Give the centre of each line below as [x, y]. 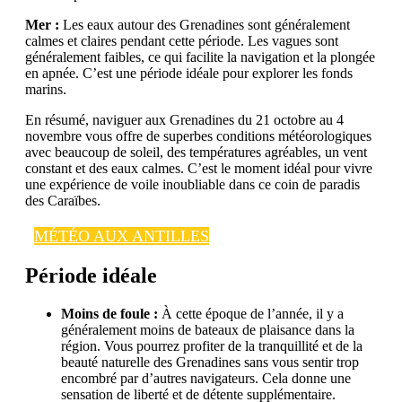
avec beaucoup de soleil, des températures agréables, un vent [196, 153]
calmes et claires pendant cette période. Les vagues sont [182, 41]
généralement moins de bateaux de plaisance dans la [208, 330]
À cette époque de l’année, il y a [251, 314]
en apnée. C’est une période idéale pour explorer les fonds [189, 74]
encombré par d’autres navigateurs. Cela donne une [206, 379]
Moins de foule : [109, 314]
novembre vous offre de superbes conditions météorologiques [198, 136]
